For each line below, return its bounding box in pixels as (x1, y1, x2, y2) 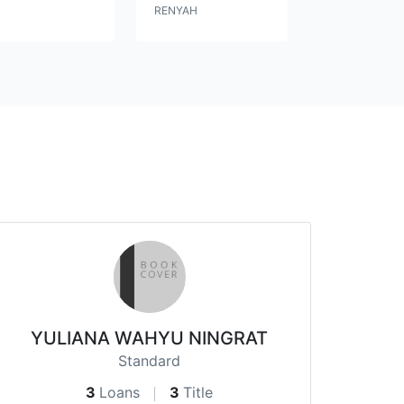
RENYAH (154, 4, 197, 18)
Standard (118, 351, 181, 370)
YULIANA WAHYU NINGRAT (31, 326, 269, 349)
